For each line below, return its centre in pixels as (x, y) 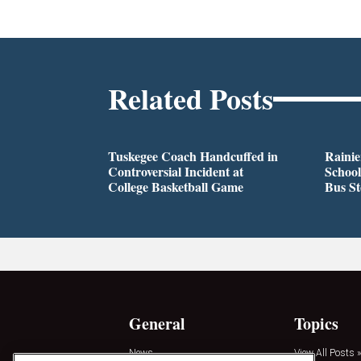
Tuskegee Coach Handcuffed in (193, 156)
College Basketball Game (176, 187)
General (157, 323)
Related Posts (191, 99)
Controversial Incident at (176, 172)
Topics (316, 323)
